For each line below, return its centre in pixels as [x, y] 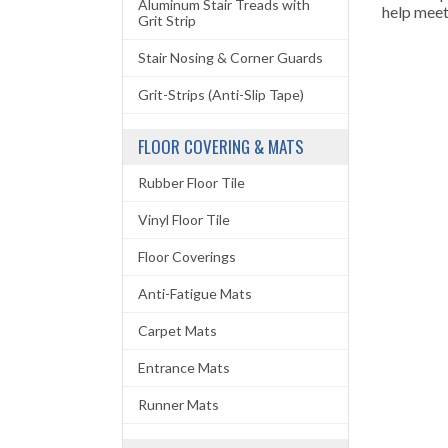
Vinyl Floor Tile [184, 219]
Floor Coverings [187, 256]
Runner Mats [178, 404]
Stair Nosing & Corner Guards [230, 57]
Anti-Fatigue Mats [195, 293]
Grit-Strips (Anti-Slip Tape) [221, 94]
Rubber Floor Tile [191, 182]
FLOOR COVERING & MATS [221, 146]
